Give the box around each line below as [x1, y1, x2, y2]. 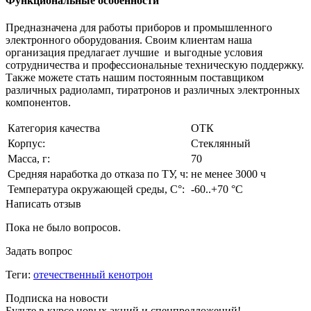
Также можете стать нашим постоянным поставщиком [6, 71, 264, 83]
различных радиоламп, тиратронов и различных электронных [6, 83, 300, 96]
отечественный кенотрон [33, 268, 153, 280]
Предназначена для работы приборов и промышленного [6, 21, 272, 33]
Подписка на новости [6, 292, 108, 304]
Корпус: [8, 137, 45, 149]
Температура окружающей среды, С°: [8, 183, 185, 195]
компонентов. [6, 96, 74, 108]
